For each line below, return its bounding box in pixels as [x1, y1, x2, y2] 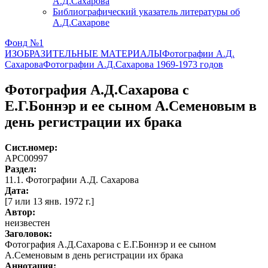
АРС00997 [5, 153, 48, 163]
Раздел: [5, 163, 36, 174]
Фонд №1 [5, 38, 44, 48]
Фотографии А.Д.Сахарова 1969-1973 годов [43, 59, 223, 69]
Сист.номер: [5, 142, 57, 153]
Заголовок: [5, 228, 52, 239]
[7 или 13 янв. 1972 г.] [5, 196, 94, 206]
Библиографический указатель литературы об [53, 7, 240, 17]
